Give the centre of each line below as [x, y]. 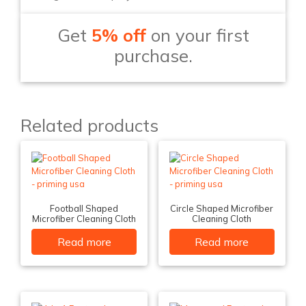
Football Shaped [84, 209]
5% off [119, 35]
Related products [89, 125]
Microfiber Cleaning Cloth [84, 219]
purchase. [153, 56]
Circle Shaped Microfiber [222, 209]
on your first [197, 35]
